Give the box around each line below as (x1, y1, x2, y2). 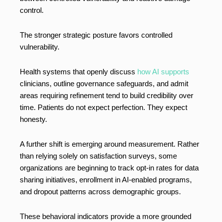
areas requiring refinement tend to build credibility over (20, 91, 193, 100)
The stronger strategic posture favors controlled (20, 31, 172, 40)
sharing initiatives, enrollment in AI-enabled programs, (20, 175, 192, 184)
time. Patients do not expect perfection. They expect (20, 103, 187, 112)
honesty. (20, 115, 47, 124)
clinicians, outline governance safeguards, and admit (20, 79, 188, 88)
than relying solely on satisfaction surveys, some (20, 152, 177, 161)
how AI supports (137, 67, 189, 76)
